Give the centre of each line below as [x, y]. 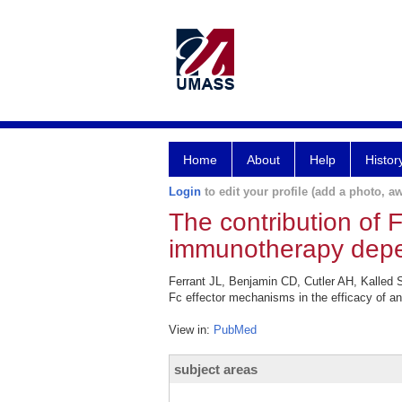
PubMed [235, 330]
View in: [191, 330]
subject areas [216, 369]
